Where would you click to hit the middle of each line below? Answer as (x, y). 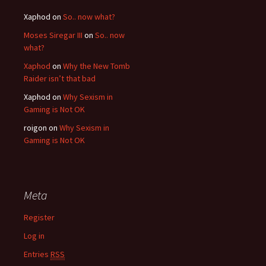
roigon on (42, 128)
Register (39, 217)
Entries (37, 254)
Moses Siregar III (53, 35)
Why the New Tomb (96, 66)
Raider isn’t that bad (60, 78)
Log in (34, 236)
